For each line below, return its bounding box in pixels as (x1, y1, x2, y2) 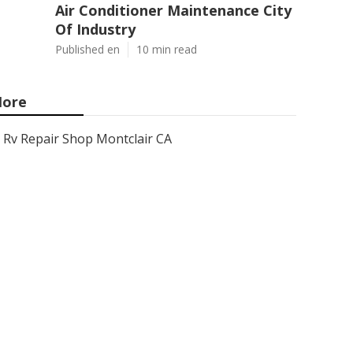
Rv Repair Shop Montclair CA (3, 130, 172, 147)
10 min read (136, 42, 197, 57)
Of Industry (55, 20, 136, 39)
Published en (55, 42, 120, 57)
